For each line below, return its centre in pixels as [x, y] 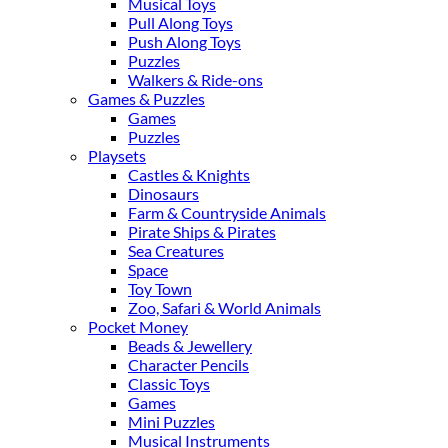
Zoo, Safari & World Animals [224, 307]
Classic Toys [169, 383]
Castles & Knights [189, 174]
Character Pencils [188, 364]
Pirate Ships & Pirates [202, 231]
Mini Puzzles [171, 421]
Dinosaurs [163, 193]
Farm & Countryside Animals [227, 212]
